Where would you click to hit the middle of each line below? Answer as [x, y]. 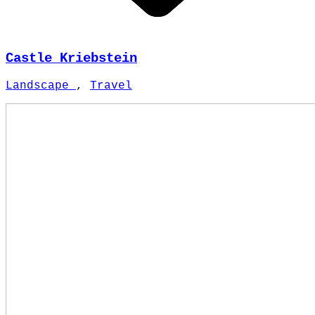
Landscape [41, 85]
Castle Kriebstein [71, 58]
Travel [111, 85]
